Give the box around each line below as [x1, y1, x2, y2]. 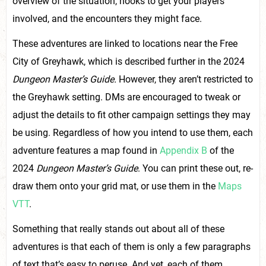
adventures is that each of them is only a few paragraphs [12, 240, 251, 252]
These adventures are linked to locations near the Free [12, 37, 237, 49]
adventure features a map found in [12, 144, 160, 156]
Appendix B [160, 144, 207, 156]
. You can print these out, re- [138, 162, 253, 174]
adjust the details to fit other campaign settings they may [12, 109, 251, 121]
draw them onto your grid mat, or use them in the [12, 180, 218, 192]
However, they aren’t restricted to [119, 73, 253, 85]
